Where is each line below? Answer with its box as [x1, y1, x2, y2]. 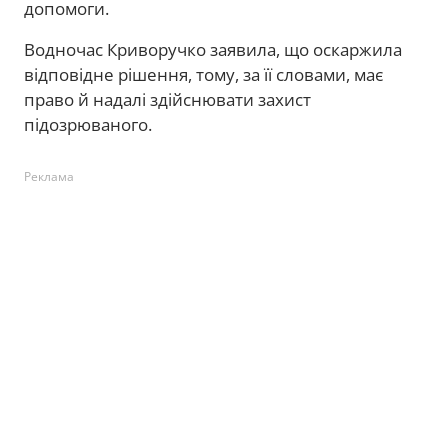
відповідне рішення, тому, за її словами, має [24, 62, 383, 86]
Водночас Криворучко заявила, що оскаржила [24, 37, 402, 61]
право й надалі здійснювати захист [24, 87, 311, 111]
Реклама [24, 167, 74, 185]
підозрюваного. [24, 112, 152, 136]
